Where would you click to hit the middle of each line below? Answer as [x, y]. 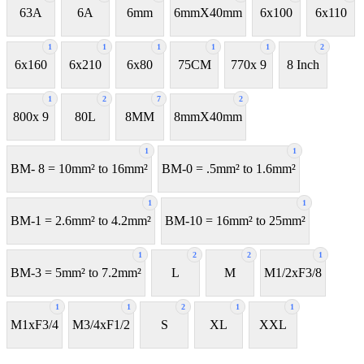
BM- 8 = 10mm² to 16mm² [79, 169]
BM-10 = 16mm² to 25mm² [235, 221]
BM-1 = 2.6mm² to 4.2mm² [81, 221]
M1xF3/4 [35, 325]
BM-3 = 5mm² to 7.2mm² [76, 273]
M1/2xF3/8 [293, 273]
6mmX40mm [208, 13]
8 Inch [303, 65]
